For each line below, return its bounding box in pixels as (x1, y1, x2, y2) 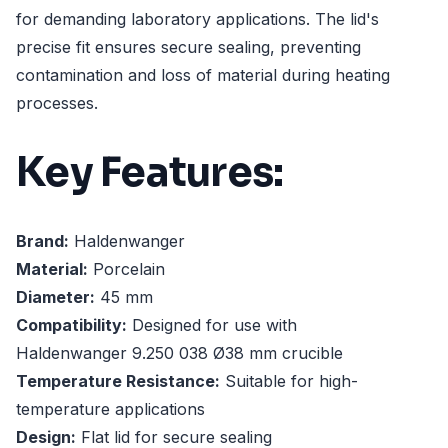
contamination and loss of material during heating (16, 65, 390, 85)
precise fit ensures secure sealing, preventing (16, 37, 361, 57)
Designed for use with (127, 315, 297, 336)
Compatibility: (16, 315, 127, 336)
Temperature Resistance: (16, 371, 220, 392)
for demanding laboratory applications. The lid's (16, 9, 379, 29)
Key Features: (16, 146, 284, 198)
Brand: (16, 231, 69, 252)
